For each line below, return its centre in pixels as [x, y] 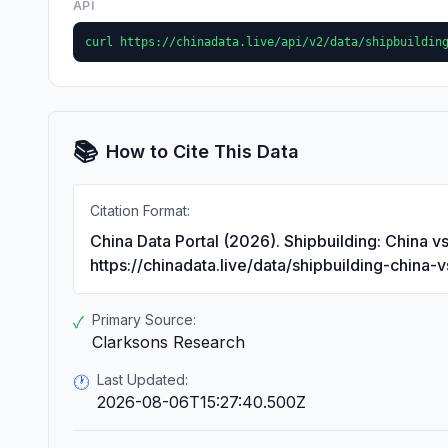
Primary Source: [144, 319]
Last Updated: [142, 379]
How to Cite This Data [202, 151]
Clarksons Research [168, 342]
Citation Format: [140, 210]
